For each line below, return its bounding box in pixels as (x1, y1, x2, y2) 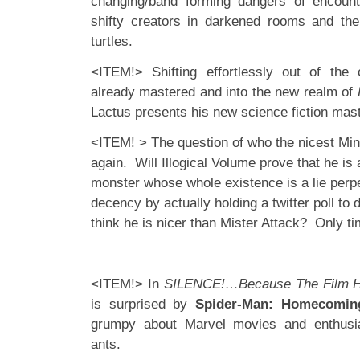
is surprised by (91, 297, 195, 312)
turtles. (91, 34, 133, 49)
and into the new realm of (195, 84, 358, 100)
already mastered (91, 84, 196, 100)
